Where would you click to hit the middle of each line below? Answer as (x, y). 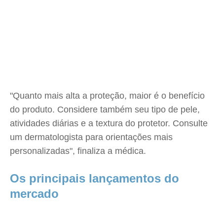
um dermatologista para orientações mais (91, 137)
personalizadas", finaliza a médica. (78, 151)
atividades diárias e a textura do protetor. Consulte (109, 123)
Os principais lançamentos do (94, 178)
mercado (34, 194)
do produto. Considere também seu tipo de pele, (105, 110)
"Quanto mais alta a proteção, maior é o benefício (107, 96)
